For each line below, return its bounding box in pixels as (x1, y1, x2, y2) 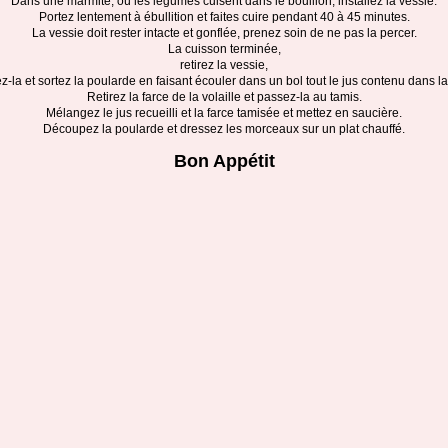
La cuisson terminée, (167, 42, 281, 56)
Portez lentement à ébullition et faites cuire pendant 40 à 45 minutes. (38, 10, 410, 24)
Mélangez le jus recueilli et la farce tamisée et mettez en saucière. (46, 106, 402, 120)
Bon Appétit (173, 151, 275, 171)
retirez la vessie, (180, 58, 268, 72)
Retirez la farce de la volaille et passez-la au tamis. (86, 90, 362, 104)
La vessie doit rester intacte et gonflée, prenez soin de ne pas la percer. (31, 26, 417, 40)
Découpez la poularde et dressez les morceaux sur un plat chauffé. (43, 122, 405, 136)
